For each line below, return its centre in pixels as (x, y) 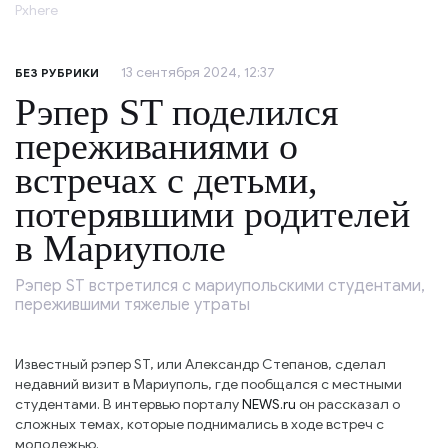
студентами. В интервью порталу (128, 405)
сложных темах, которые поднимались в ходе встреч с (199, 425)
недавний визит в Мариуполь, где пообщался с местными (208, 385)
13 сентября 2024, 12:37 (198, 73)
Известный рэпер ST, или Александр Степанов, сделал (200, 365)
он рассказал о (348, 405)
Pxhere (36, 11)
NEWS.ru (269, 405)
